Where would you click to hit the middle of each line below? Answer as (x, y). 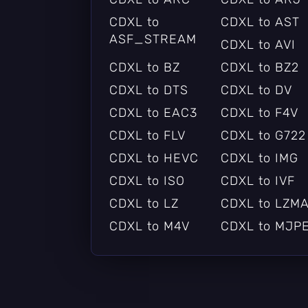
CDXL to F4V (259, 112)
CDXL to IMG (259, 158)
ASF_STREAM (153, 39)
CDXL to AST (260, 22)
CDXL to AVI (258, 44)
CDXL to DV (256, 90)
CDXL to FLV (147, 135)
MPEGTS (246, 288)
